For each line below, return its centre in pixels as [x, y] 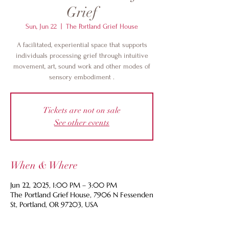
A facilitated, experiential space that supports [82, 45]
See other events [82, 123]
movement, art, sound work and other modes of [82, 66]
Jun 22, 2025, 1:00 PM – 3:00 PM [64, 185]
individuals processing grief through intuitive [82, 55]
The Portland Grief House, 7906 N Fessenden [82, 195]
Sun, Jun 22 [41, 26]
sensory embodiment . [82, 77]
